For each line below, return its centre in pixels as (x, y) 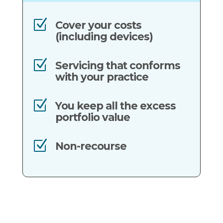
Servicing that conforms (117, 66)
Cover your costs (98, 25)
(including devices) (104, 37)
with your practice (102, 77)
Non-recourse (91, 146)
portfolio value (92, 117)
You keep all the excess (115, 106)
